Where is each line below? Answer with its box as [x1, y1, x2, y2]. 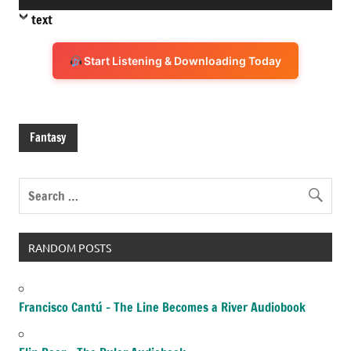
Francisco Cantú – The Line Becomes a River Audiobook [19, 298, 306, 316]
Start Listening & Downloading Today [81, 54, 282, 68]
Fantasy [30, 128, 67, 146]
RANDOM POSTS [27, 240, 111, 255]
